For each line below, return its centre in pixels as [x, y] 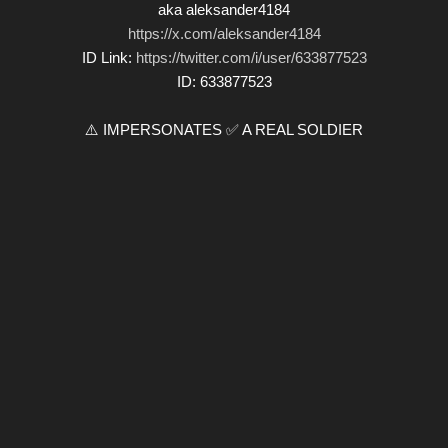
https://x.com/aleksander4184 [224, 33]
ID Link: [108, 57]
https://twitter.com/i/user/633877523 [251, 57]
